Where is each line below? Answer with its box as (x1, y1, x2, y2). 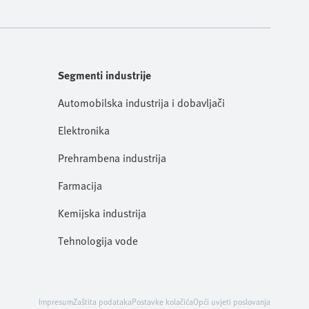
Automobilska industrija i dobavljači (58, 94, 225, 111)
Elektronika (58, 122, 110, 139)
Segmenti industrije (58, 67, 151, 83)
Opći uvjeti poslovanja (193, 295, 270, 308)
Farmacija (58, 177, 102, 194)
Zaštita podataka (73, 295, 132, 308)
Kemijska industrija (58, 205, 146, 221)
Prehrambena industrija (58, 150, 166, 166)
